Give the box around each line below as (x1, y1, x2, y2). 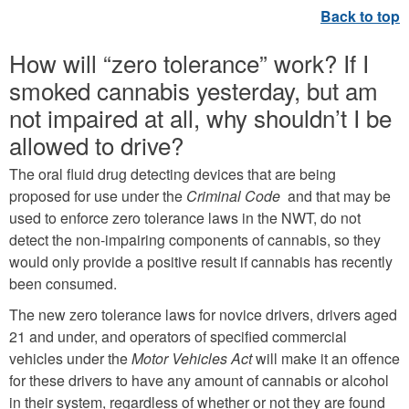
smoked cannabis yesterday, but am (9, 73, 378, 108)
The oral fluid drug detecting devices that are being (9, 163, 336, 185)
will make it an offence (252, 348, 400, 370)
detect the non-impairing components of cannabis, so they (9, 229, 381, 251)
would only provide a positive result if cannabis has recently (9, 251, 393, 273)
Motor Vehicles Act (131, 348, 252, 370)
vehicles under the (9, 348, 131, 370)
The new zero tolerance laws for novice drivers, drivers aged (9, 304, 397, 326)
